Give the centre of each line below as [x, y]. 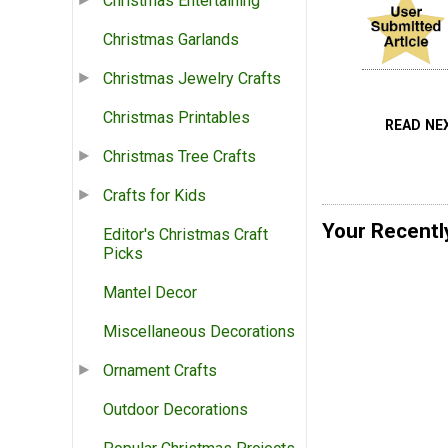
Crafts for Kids [154, 196]
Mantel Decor [150, 293]
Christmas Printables [176, 118]
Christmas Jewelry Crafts [192, 79]
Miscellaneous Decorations [199, 332]
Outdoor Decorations [175, 410]
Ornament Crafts [160, 371]
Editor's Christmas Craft [185, 235]
